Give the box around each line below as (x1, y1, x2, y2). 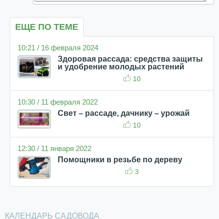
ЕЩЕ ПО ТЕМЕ (15, 22, 78, 32)
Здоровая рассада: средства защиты (58, 54, 203, 63)
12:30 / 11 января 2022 (18, 144, 91, 153)
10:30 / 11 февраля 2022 (18, 97, 98, 106)
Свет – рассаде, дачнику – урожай (58, 109, 190, 117)
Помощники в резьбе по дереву (58, 155, 182, 164)
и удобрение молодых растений (58, 62, 184, 71)
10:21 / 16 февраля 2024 (18, 43, 98, 52)
